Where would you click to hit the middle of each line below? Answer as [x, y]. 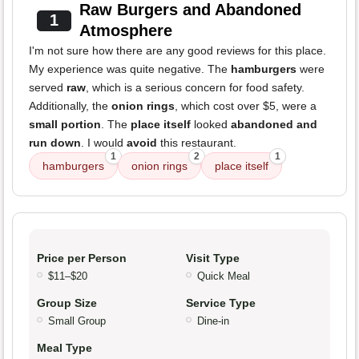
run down [55, 143]
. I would [104, 143]
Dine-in [213, 321]
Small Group [77, 321]
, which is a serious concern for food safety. [195, 88]
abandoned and [274, 125]
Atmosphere [125, 31]
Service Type [221, 303]
